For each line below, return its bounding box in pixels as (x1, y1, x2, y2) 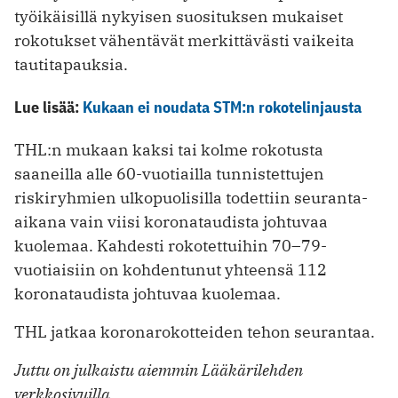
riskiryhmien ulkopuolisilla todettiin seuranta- (14, 187, 368, 209)
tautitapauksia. (14, 54, 128, 76)
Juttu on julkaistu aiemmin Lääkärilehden (14, 360, 303, 381)
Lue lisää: (14, 97, 83, 118)
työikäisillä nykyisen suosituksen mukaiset (14, 6, 343, 28)
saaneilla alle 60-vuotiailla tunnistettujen (14, 163, 324, 185)
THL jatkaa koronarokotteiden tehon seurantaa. (14, 322, 375, 343)
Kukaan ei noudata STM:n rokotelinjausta (83, 97, 362, 118)
